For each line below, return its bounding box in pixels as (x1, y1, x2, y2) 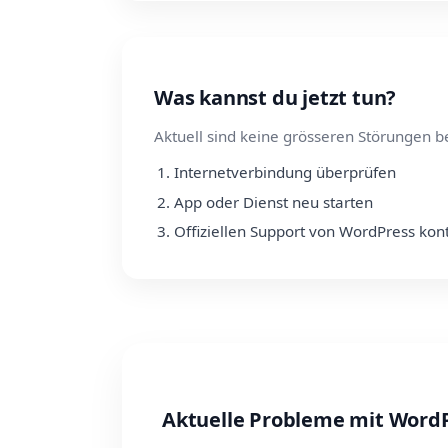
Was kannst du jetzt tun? (154, 84, 397, 111)
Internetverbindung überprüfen (174, 162, 396, 182)
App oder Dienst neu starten (174, 191, 373, 212)
